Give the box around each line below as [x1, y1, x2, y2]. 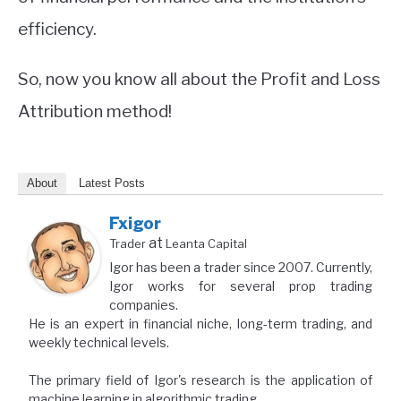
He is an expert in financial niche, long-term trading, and [29, 316, 372, 332]
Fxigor [109, 214, 161, 234]
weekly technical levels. [29, 335, 169, 351]
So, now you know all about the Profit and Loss [18, 69, 380, 90]
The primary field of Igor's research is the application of [29, 372, 372, 388]
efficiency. [18, 19, 100, 40]
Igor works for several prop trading [109, 278, 372, 294]
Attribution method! [18, 101, 172, 123]
